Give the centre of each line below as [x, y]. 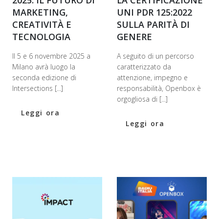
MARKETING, [40, 12]
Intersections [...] [38, 88]
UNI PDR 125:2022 [154, 12]
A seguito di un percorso [155, 56]
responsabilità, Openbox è [159, 88]
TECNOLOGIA [41, 37]
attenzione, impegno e [152, 78]
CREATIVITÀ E [42, 25]
